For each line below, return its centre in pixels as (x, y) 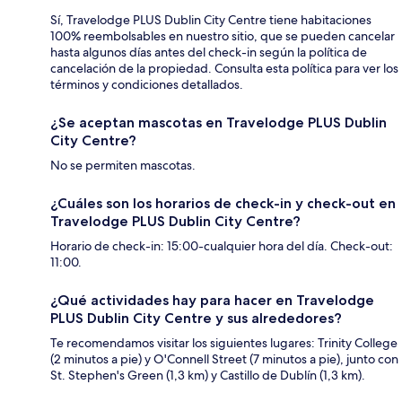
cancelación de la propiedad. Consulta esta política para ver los (224, 69)
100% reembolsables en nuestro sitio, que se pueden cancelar (223, 36)
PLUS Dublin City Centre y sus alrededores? (196, 319)
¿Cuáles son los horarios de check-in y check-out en (223, 204)
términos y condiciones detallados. (147, 85)
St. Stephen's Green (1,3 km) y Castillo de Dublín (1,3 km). (208, 376)
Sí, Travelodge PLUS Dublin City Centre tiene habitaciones (211, 20)
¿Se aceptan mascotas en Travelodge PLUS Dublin (218, 123)
